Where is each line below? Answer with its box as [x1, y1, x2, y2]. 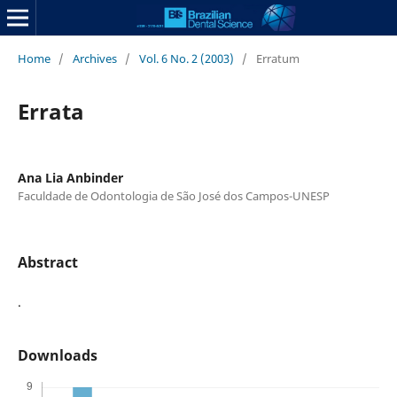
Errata [17, 96, 84, 126]
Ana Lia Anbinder [17, 168, 123, 186]
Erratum [255, 50, 300, 66]
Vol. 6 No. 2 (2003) [138, 50, 234, 66]
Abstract [17, 252, 78, 272]
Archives [72, 50, 117, 66]
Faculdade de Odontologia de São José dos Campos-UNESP [17, 187, 330, 204]
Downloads [17, 346, 97, 366]
